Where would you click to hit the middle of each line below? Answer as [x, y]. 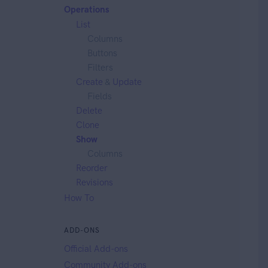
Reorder [92, 168]
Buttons [103, 53]
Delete [89, 110]
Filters [100, 67]
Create [89, 82]
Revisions [94, 182]
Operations [87, 9]
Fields [100, 96]
